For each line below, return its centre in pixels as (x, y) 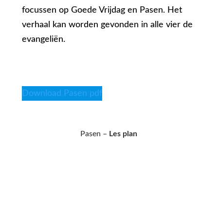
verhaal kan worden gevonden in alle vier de (107, 25)
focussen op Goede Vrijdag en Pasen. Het (102, 10)
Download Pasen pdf (62, 94)
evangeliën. (43, 40)
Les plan (123, 134)
